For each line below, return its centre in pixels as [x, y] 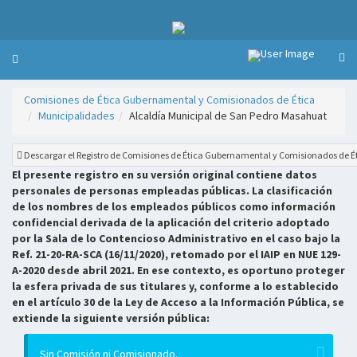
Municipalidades [76, 116]
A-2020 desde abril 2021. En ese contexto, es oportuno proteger [178, 270]
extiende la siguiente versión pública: [111, 318]
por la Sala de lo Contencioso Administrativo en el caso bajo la [176, 238]
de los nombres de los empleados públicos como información [174, 206]
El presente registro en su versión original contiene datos [165, 175]
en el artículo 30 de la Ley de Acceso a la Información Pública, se [178, 302]
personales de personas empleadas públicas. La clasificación [172, 190]
